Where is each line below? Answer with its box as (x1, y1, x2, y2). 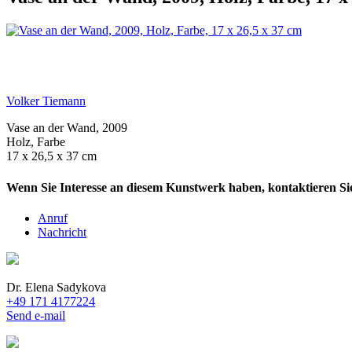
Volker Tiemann (6, 94, 86, 108)
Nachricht (38, 225, 86, 239)
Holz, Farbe (6, 135, 65, 149)
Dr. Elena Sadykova (6, 280, 106, 294)
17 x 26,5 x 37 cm (6, 149, 97, 163)
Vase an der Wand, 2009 (6, 121, 127, 135)
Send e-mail (6, 308, 65, 322)
